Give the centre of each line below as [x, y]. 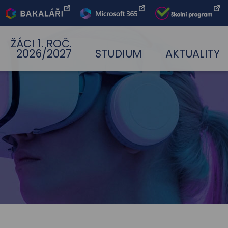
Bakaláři [21, 27]
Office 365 [101, 27]
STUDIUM [118, 54]
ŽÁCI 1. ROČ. [41, 44]
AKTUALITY [193, 54]
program [173, 39]
